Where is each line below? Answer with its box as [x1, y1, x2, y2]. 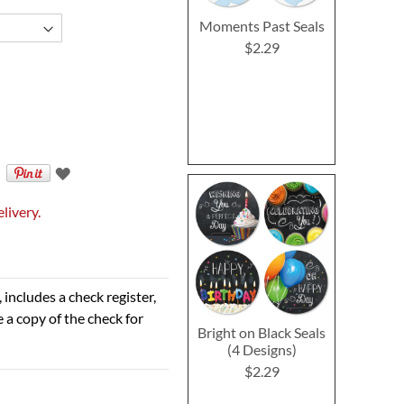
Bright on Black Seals [197, 323, 326, 341]
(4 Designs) [226, 340, 297, 358]
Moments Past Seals [198, 17, 325, 34]
